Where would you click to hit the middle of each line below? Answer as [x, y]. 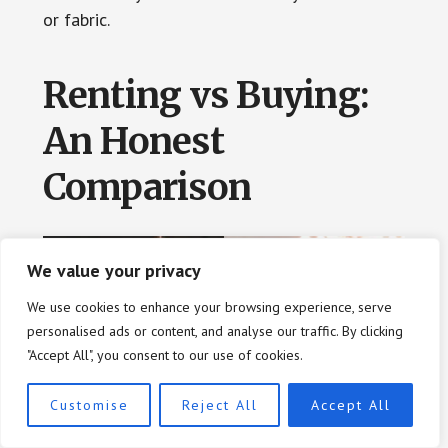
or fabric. [76, 19]
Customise [89, 405]
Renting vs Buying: [206, 95]
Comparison [147, 187]
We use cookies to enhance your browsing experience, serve [209, 307]
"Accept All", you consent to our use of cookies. [165, 355]
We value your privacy [114, 270]
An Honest [133, 141]
